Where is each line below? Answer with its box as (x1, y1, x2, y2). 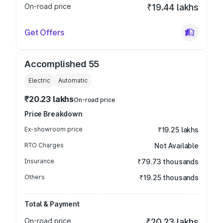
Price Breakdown (24, 110, 83, 118)
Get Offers (24, 27, 64, 37)
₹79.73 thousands (137, 157, 199, 166)
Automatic (58, 77, 88, 84)
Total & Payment (24, 200, 80, 208)
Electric (28, 77, 50, 84)
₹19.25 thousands (139, 173, 199, 182)
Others (24, 173, 45, 181)
